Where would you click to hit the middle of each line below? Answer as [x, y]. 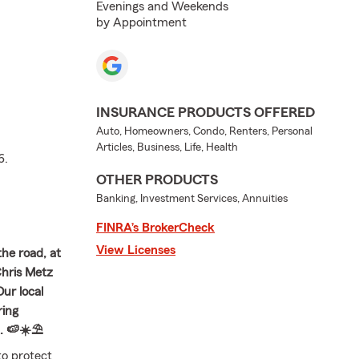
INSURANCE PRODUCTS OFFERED [206, 112]
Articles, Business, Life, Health [167, 147]
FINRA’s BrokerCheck [155, 228]
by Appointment [141, 22]
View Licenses [136, 250]
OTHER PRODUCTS [157, 179]
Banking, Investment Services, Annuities [192, 199]
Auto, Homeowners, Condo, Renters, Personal [204, 131]
